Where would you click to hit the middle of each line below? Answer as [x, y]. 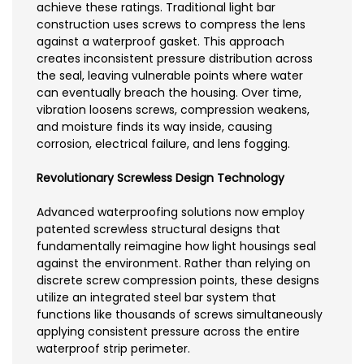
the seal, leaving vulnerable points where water [170, 76]
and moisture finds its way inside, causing [154, 127]
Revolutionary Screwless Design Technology [160, 178]
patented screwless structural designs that [158, 230]
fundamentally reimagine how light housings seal [176, 247]
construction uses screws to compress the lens [171, 25]
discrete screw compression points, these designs [178, 281]
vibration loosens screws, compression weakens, [173, 110]
